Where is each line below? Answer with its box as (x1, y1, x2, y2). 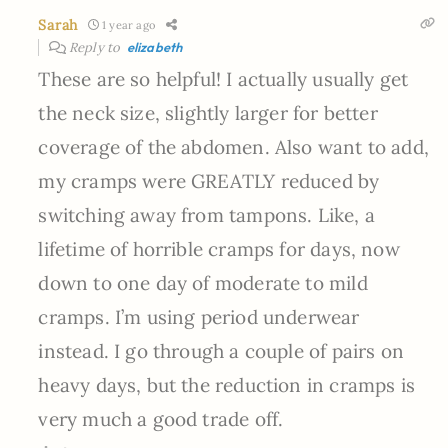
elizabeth (126, 38, 183, 55)
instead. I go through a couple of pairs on (38, 338, 404, 363)
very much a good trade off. (38, 406, 284, 431)
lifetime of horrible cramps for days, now (38, 236, 400, 261)
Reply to (65, 38, 127, 56)
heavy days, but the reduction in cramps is (38, 372, 415, 397)
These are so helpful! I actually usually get (38, 66, 409, 91)
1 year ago (98, 17, 155, 32)
